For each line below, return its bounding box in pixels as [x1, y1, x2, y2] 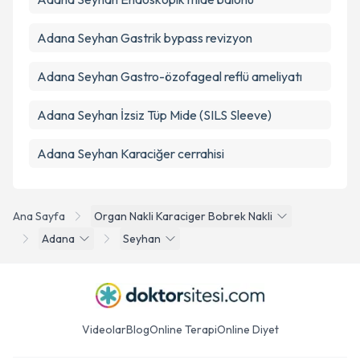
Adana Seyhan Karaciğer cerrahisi [37, 145, 224, 162]
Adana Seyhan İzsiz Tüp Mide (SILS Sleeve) [37, 107, 272, 123]
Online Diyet [216, 322, 279, 337]
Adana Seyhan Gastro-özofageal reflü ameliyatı [37, 68, 302, 84]
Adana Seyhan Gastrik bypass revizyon [37, 30, 252, 46]
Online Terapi [149, 322, 217, 337]
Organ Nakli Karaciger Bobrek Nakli [94, 209, 272, 223]
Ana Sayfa [13, 209, 65, 223]
